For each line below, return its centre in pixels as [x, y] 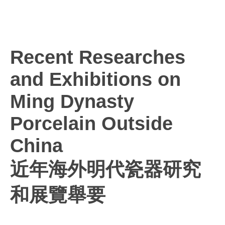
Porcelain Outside [91, 124]
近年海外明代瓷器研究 [105, 169]
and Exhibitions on [95, 79]
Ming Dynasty [72, 101]
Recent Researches [98, 57]
